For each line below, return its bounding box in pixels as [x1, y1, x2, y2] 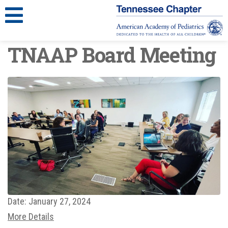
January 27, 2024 [28, 196, 91, 207]
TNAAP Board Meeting [8, 41, 216, 69]
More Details [8, 211, 54, 222]
